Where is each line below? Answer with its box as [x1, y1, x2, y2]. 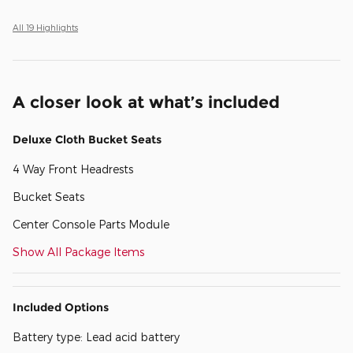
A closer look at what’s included [13, 91, 280, 112]
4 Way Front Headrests [13, 162, 133, 176]
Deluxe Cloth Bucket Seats [13, 132, 162, 147]
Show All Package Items [13, 244, 144, 258]
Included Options [13, 299, 109, 314]
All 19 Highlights [13, 21, 78, 32]
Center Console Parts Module [13, 217, 169, 231]
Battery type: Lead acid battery [13, 329, 180, 344]
